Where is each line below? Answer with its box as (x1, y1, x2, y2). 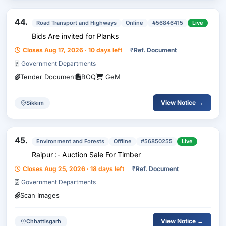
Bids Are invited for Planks (97, 32, 119, 40)
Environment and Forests (36, 138, 104, 145)
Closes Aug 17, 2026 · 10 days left (23, 46, 122, 54)
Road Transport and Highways (36, 19, 117, 26)
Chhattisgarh (26, 217, 61, 225)
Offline (114, 138, 132, 145)
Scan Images (20, 191, 60, 199)
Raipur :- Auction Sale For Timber (32, 150, 141, 159)
